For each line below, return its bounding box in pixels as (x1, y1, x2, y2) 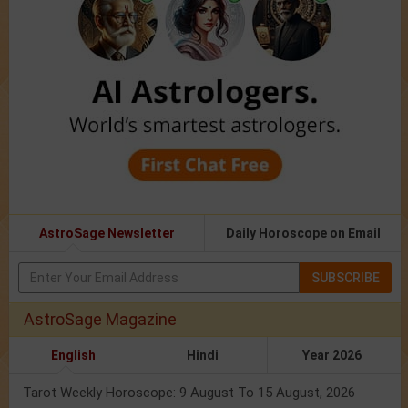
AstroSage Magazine (24, 310, 177, 330)
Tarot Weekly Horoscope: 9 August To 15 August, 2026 (23, 384, 355, 402)
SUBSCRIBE (311, 270, 380, 286)
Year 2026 (302, 348, 362, 363)
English (50, 348, 96, 363)
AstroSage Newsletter (38, 226, 175, 241)
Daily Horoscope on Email (225, 226, 381, 241)
